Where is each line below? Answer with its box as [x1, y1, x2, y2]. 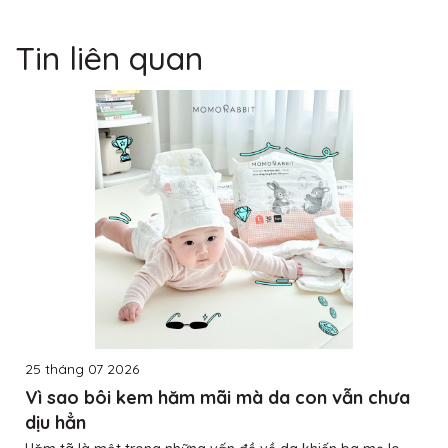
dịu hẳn [25, 411, 86, 435]
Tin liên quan [15, 38, 203, 79]
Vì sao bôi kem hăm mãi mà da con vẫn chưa [25, 386, 410, 410]
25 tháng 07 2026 [25, 360, 139, 379]
